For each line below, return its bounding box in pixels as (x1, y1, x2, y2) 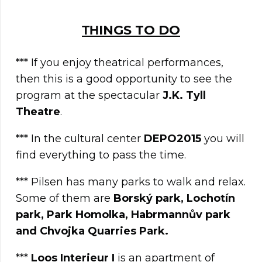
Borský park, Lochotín (113, 192, 235, 205)
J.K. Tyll (163, 89, 206, 102)
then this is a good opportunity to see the (16, 73, 232, 86)
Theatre (16, 105, 60, 119)
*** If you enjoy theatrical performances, (16, 56, 223, 70)
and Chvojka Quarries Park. (16, 225, 168, 238)
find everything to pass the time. (16, 149, 186, 162)
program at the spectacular (16, 89, 163, 102)
